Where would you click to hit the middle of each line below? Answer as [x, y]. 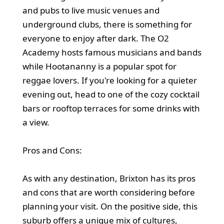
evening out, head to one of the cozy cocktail [111, 94]
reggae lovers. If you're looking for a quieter [109, 80]
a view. [36, 122]
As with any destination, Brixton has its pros [109, 178]
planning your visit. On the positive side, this [110, 206]
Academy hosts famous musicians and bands [112, 52]
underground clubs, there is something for [107, 24]
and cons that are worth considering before [108, 192]
